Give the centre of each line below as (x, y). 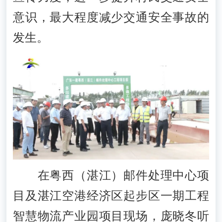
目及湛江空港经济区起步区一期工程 (111, 195)
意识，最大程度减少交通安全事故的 (111, 17)
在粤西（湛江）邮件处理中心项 (111, 175)
